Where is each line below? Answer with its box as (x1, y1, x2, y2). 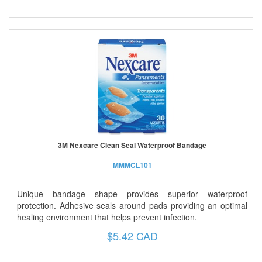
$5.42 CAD (106, 227, 158, 243)
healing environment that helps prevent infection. (17, 211, 197, 223)
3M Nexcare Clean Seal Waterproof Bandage (58, 139, 206, 150)
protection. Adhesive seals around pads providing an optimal (17, 199, 247, 211)
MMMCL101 (112, 159, 152, 170)
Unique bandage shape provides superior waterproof (17, 187, 247, 199)
